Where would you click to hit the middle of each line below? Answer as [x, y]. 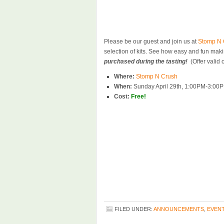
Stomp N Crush [157, 76]
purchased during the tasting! [146, 61]
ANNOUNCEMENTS [179, 209]
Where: [124, 76]
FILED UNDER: [134, 209]
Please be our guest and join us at [151, 41]
